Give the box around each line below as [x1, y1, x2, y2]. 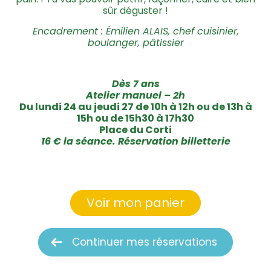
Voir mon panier [87, 194, 184, 211]
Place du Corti [99, 122, 172, 137]
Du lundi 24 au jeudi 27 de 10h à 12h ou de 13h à [19, 99, 252, 114]
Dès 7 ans [111, 76, 160, 91]
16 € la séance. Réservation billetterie [41, 134, 230, 148]
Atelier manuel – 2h [86, 88, 185, 102]
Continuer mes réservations [72, 234, 217, 249]
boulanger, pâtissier [87, 35, 184, 50]
